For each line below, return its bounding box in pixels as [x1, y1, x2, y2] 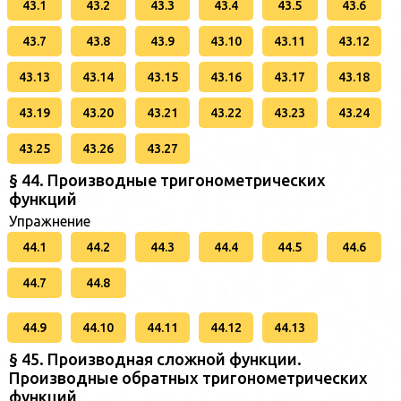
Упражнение [9, 213, 90, 230]
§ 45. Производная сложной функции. [9, 350, 302, 369]
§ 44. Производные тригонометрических [9, 171, 326, 190]
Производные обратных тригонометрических [9, 369, 368, 388]
